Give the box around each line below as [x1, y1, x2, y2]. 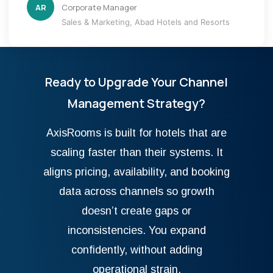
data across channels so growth [58, 185, 214, 197]
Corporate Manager [62, 1, 137, 13]
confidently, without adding [71, 243, 202, 256]
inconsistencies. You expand [67, 224, 206, 236]
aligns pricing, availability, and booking [43, 165, 230, 178]
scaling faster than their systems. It [50, 146, 223, 158]
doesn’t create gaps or [82, 204, 191, 217]
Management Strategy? [68, 94, 205, 112]
